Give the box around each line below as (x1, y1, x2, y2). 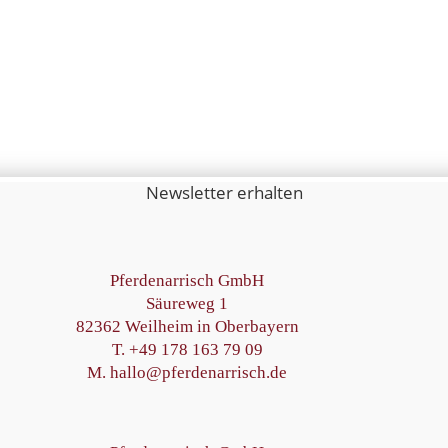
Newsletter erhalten (145, 181, 303, 204)
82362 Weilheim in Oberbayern (75, 316, 299, 336)
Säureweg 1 (146, 293, 229, 313)
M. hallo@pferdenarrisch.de (87, 362, 288, 382)
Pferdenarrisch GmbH (110, 270, 265, 290)
